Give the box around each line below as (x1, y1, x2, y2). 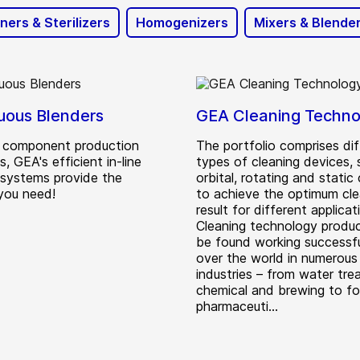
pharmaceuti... (196, 298, 278, 314)
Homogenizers (136, 14, 228, 31)
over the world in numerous (196, 250, 358, 266)
